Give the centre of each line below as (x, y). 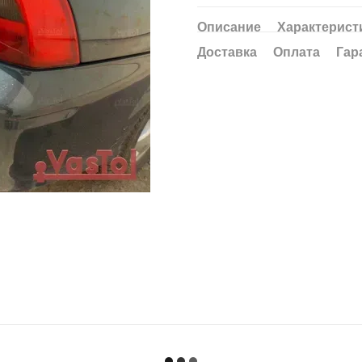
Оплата (297, 52)
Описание (229, 27)
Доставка (227, 52)
